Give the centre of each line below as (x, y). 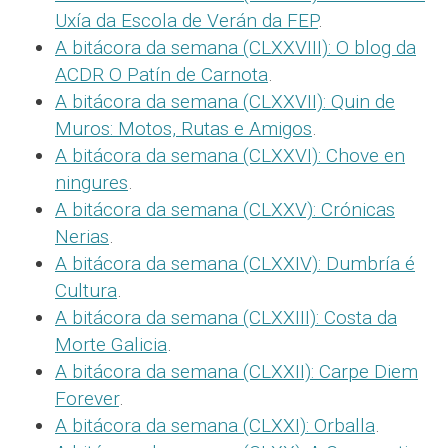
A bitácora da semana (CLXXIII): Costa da (226, 317)
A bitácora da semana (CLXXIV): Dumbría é (235, 263)
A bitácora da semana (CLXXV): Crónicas (225, 209)
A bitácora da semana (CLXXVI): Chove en (230, 155)
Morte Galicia (111, 344)
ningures (91, 182)
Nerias (82, 236)
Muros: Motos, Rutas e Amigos (183, 128)
